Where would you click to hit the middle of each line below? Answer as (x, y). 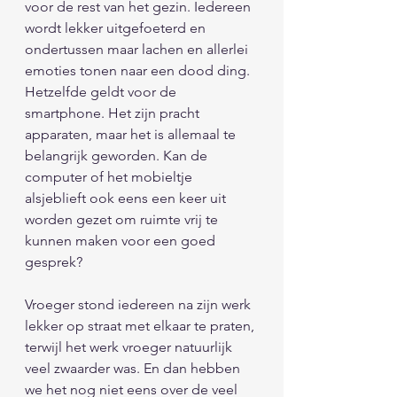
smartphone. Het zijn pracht (114, 113)
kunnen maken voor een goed (122, 240)
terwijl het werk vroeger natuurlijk (130, 346)
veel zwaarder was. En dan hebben (134, 368)
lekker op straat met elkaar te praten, (141, 325)
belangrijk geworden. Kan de (118, 155)
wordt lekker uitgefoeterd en (117, 27)
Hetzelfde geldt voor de (102, 91)
